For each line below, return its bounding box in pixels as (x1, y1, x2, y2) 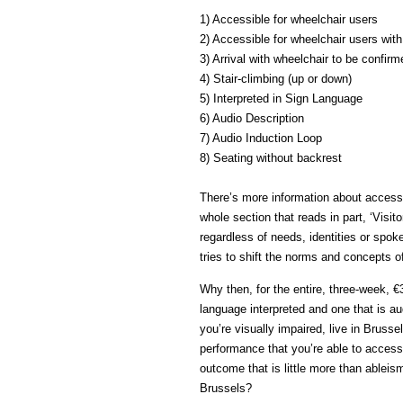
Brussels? (200, 381, 252, 396)
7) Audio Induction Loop (200, 131, 322, 146)
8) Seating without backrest (200, 151, 342, 166)
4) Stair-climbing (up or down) (200, 72, 352, 86)
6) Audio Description (200, 112, 304, 126)
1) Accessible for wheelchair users (200, 13, 378, 27)
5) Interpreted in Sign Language (200, 92, 363, 106)
